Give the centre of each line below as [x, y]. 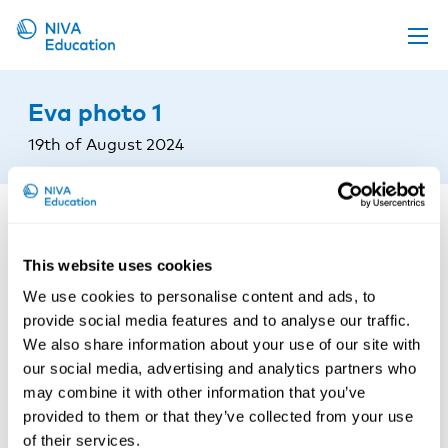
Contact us [58, 279]
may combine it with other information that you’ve [194, 392]
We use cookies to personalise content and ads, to [199, 296]
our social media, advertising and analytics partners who [219, 368]
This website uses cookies [118, 265]
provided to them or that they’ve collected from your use [218, 416]
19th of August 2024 [106, 144]
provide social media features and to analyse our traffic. [217, 320]
